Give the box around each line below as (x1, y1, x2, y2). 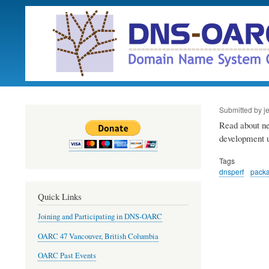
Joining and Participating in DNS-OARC (38, 211, 162, 222)
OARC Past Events (38, 250, 96, 261)
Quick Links (38, 190, 82, 203)
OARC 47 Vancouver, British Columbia (38, 231, 159, 241)
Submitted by (219, 104, 264, 115)
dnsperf (219, 166, 244, 177)
